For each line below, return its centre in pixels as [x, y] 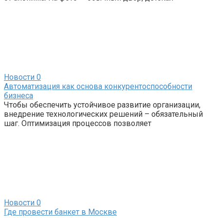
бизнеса [18, 95]
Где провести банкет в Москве [60, 212]
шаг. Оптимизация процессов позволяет [78, 123]
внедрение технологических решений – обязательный [103, 114]
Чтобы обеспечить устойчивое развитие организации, [102, 105]
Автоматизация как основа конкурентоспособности [98, 86]
